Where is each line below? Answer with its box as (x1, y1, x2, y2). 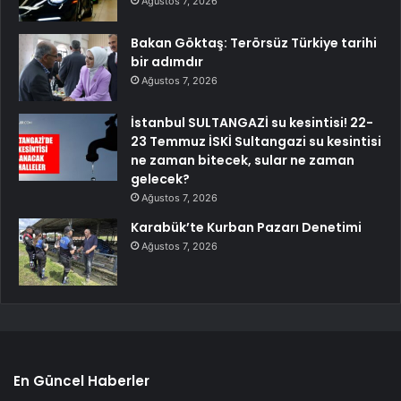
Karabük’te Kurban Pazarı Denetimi (131, 218, 362, 237)
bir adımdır (131, 53, 203, 72)
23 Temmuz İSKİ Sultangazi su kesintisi (131, 132, 381, 151)
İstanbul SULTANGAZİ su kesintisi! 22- (131, 114, 373, 132)
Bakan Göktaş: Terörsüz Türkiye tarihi (131, 34, 377, 53)
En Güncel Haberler (13, 371, 149, 391)
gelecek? (131, 170, 190, 189)
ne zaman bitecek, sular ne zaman (131, 151, 354, 170)
